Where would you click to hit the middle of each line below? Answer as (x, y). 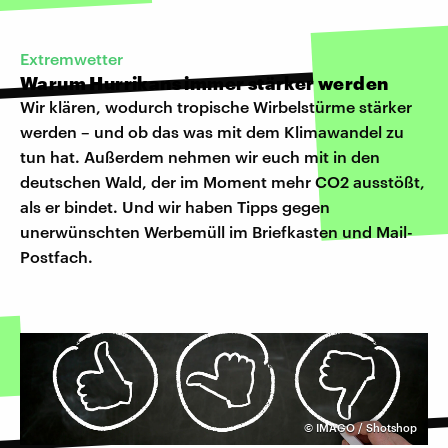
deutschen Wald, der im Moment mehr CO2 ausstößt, (222, 181)
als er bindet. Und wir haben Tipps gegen (175, 206)
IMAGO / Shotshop (366, 427)
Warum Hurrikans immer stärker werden (204, 82)
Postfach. (56, 256)
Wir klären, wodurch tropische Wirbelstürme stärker (216, 106)
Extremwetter (71, 58)
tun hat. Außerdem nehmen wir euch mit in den (200, 156)
